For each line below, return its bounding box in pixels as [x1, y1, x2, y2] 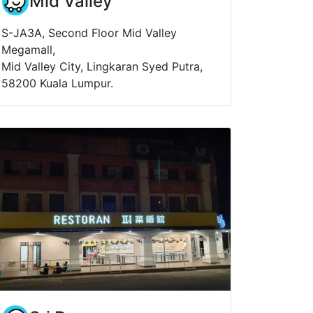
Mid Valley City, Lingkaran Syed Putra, [1, 59, 203, 73]
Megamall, [1, 42, 55, 57]
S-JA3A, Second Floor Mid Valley [1, 25, 177, 40]
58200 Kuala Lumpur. [1, 75, 113, 90]
